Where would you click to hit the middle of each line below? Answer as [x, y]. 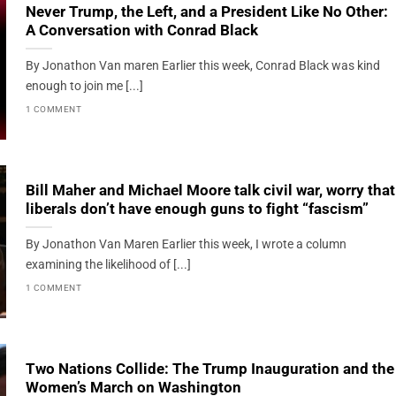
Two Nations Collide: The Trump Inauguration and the [209, 369]
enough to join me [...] [84, 87]
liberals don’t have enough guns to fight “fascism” [197, 209]
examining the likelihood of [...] [108, 265]
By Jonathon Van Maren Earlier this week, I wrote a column [186, 245]
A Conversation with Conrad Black [141, 31]
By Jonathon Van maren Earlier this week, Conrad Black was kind [202, 66]
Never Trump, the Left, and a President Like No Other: [206, 12]
